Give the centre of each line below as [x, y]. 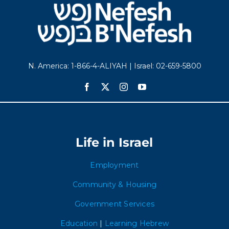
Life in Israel [114, 142]
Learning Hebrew [137, 223]
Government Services [114, 204]
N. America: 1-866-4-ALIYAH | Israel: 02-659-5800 [114, 66]
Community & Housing [114, 185]
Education [79, 223]
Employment [114, 165]
